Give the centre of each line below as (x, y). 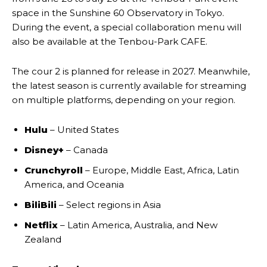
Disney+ (44, 150)
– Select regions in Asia (109, 205)
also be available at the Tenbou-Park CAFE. (110, 42)
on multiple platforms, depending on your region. (124, 100)
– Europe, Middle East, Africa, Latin (161, 170)
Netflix (41, 225)
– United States (83, 130)
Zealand (43, 240)
